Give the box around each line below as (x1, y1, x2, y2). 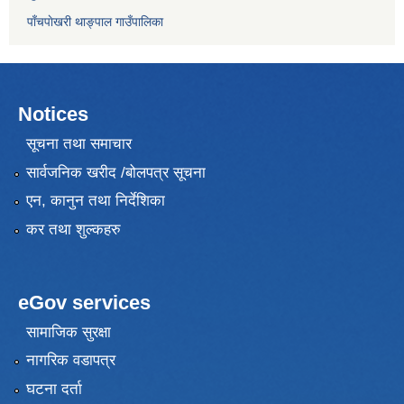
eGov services (18, 290, 151, 314)
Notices (18, 103, 88, 126)
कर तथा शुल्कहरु (25, 220, 121, 238)
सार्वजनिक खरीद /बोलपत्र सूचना (25, 163, 206, 181)
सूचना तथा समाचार (25, 135, 132, 153)
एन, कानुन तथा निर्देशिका (25, 192, 165, 210)
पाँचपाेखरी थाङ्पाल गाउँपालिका (27, 14, 163, 30)
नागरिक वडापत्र (25, 352, 115, 370)
